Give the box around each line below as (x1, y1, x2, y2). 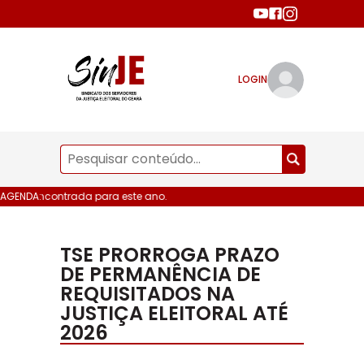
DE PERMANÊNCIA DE (60, 261, 261, 288)
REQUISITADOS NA (60, 280, 235, 308)
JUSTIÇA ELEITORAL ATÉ (60, 300, 288, 327)
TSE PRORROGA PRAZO (60, 241, 279, 269)
